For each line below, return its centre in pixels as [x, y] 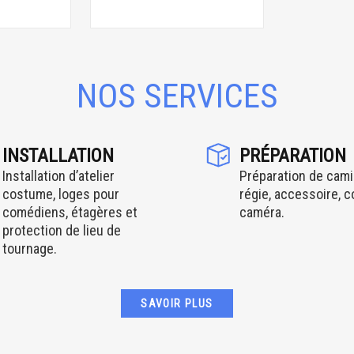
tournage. [29, 249]
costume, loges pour [60, 194]
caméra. [262, 213]
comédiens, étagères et [70, 213]
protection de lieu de [61, 231]
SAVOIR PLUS [177, 304]
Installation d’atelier [58, 176]
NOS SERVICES [177, 96]
